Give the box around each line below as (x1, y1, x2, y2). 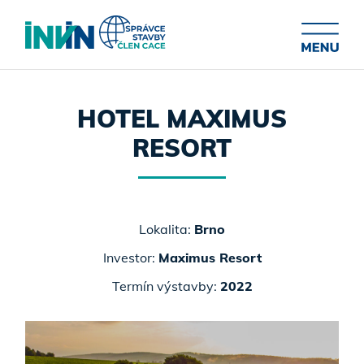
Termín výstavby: (111, 278, 220, 294)
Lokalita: (139, 221, 194, 237)
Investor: (102, 249, 158, 266)
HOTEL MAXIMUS (77, 103, 287, 134)
